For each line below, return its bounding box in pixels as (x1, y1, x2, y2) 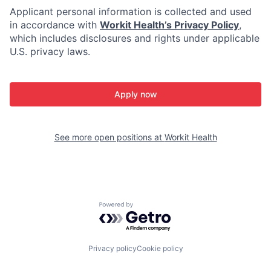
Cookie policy (136, 244, 183, 253)
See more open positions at (54, 132, 165, 142)
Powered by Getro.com (99, 201, 205, 214)
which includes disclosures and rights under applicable (10, 32, 260, 44)
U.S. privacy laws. (10, 45, 90, 57)
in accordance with (10, 19, 100, 31)
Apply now (114, 89, 157, 99)
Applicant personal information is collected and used (10, 5, 252, 18)
